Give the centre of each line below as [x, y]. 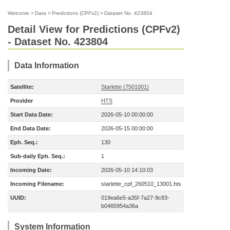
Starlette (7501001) [125, 87]
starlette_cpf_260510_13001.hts [141, 184]
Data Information [47, 65]
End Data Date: [31, 128]
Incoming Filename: [37, 184]
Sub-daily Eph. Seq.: [38, 156]
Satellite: [22, 87]
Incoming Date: [31, 170]
